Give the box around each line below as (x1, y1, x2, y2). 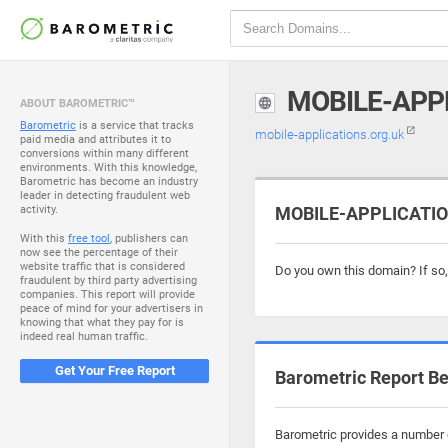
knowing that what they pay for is (20, 316, 184, 329)
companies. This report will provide (20, 288, 195, 301)
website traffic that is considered (20, 260, 185, 273)
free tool (68, 232, 110, 245)
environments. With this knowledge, (20, 161, 197, 174)
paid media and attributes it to (20, 133, 171, 146)
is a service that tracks (76, 119, 194, 132)
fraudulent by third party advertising (20, 274, 197, 287)
